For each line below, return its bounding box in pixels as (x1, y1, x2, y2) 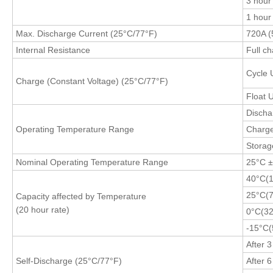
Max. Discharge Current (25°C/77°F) (16, 28, 157, 38)
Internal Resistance (16, 44, 90, 55)
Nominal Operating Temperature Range (16, 157, 168, 167)
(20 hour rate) (16, 204, 69, 214)
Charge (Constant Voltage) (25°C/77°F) (16, 76, 168, 86)
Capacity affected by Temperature (16, 191, 146, 201)
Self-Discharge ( (16, 255, 78, 266)
